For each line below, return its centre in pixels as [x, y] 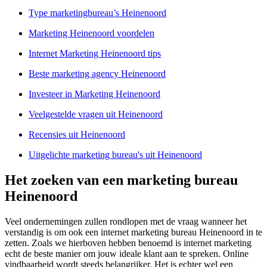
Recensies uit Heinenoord [77, 135]
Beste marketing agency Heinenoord [97, 74]
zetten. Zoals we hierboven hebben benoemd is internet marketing [128, 243]
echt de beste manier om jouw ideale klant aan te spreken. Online [127, 254]
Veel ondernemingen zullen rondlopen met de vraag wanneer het [126, 222]
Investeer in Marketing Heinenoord [94, 94]
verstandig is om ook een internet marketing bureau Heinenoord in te [133, 232]
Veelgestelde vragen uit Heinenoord [96, 114]
